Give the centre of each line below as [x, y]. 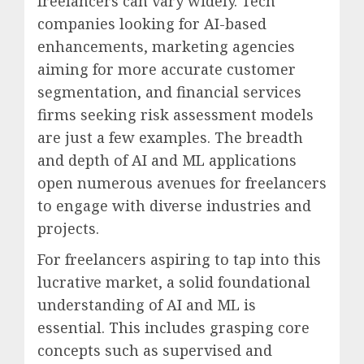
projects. [68, 229]
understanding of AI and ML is [147, 305]
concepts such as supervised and [155, 351]
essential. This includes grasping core [173, 328]
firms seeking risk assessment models [175, 115]
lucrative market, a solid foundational [174, 282]
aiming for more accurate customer [167, 69]
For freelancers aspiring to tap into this [179, 260]
